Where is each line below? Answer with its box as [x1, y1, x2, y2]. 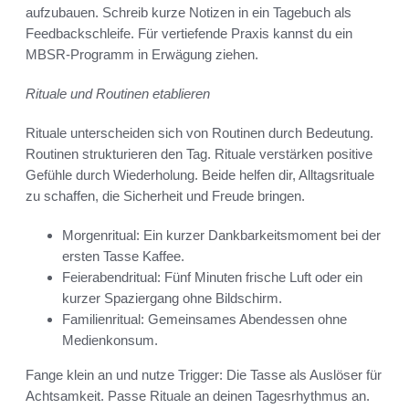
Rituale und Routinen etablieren [26, 85, 210, 101]
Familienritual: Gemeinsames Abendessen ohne [62, 310, 347, 327]
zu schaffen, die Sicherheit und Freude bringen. [26, 187, 305, 204]
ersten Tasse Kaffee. [62, 247, 184, 264]
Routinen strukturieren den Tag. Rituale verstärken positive [26, 145, 372, 162]
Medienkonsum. [62, 331, 158, 348]
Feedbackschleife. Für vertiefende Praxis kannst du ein [26, 25, 352, 41]
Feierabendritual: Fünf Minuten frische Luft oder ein [62, 268, 362, 285]
